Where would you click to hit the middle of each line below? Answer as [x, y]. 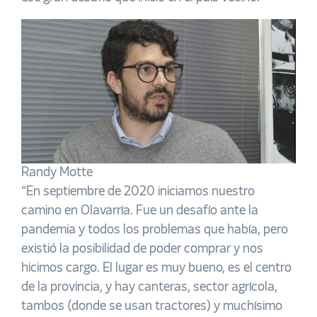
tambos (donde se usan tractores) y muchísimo [152, 306]
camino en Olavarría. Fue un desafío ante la [140, 211]
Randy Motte [57, 172]
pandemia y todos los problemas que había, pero [155, 230]
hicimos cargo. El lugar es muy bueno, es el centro [156, 268]
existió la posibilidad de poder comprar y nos [142, 249]
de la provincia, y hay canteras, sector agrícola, [149, 287]
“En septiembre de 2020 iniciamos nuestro [138, 191]
